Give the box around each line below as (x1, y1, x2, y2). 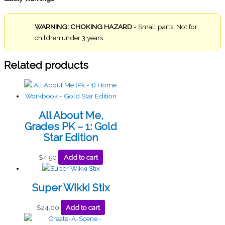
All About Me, (38, 109, 103, 122)
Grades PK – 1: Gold (25, 121, 117, 133)
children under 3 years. (35, 34, 104, 42)
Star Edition (43, 132, 98, 144)
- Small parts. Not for (132, 23, 197, 31)
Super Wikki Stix (32, 182, 109, 194)
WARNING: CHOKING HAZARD (35, 23, 132, 31)
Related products (4, 59, 88, 72)
